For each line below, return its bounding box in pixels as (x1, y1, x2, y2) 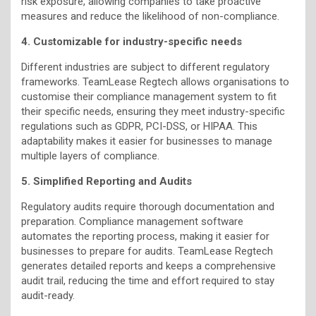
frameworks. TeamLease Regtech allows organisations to (21, 75, 289, 88)
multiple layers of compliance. (21, 149, 159, 162)
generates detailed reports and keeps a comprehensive (21, 259, 276, 272)
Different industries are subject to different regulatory (21, 60, 269, 73)
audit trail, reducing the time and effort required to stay (21, 274, 274, 287)
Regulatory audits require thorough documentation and (21, 200, 274, 213)
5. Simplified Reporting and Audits (21, 174, 192, 188)
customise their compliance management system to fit (21, 90, 276, 103)
